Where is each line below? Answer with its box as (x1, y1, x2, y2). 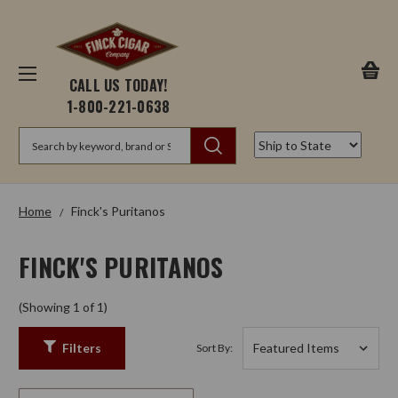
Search (19, 129, 57, 145)
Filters (61, 339, 101, 355)
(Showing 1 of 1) (19, 299, 107, 315)
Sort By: (195, 341, 233, 355)
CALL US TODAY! (68, 75, 168, 97)
